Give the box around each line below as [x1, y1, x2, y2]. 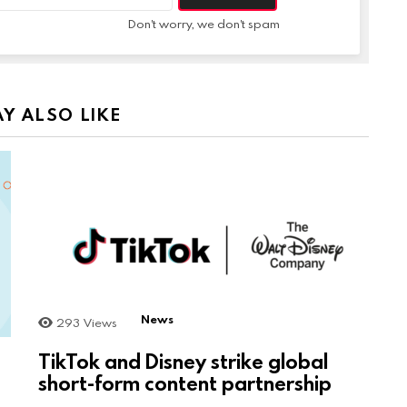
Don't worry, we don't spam [127, 15, 280, 32]
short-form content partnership [38, 369, 332, 396]
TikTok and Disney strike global [38, 347, 328, 374]
